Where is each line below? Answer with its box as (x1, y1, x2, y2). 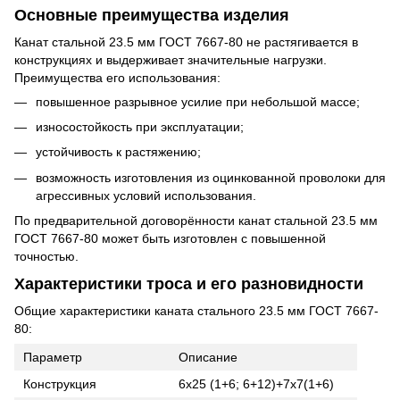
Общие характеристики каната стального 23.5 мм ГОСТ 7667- (14, 303, 379, 318)
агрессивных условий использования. (36, 187, 256, 203)
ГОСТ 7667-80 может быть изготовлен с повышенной (14, 231, 326, 246)
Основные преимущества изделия (14, 6, 289, 25)
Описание (179, 349, 237, 364)
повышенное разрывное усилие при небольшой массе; (36, 94, 360, 109)
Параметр (23, 349, 82, 364)
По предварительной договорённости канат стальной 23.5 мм (14, 213, 378, 229)
